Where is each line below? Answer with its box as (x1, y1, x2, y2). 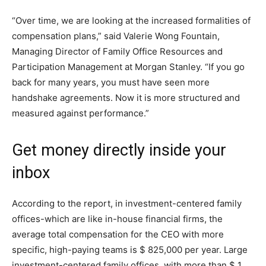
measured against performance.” (12, 107, 149, 119)
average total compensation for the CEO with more (12, 228, 224, 240)
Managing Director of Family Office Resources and (12, 45, 223, 57)
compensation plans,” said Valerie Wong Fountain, (12, 30, 220, 42)
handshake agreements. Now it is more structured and (12, 91, 240, 103)
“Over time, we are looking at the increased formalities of (12, 14, 251, 26)
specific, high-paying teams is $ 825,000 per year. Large (12, 243, 248, 255)
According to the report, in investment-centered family (12, 197, 242, 209)
